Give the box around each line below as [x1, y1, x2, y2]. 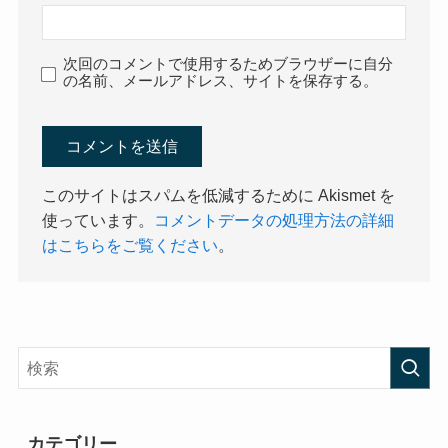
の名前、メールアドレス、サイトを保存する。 [63, 72, 379, 89]
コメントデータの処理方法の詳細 [154, 211, 395, 230]
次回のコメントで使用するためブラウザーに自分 [63, 55, 394, 72]
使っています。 [42, 211, 155, 230]
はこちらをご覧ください [42, 236, 219, 255]
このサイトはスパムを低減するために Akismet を [42, 186, 396, 205]
